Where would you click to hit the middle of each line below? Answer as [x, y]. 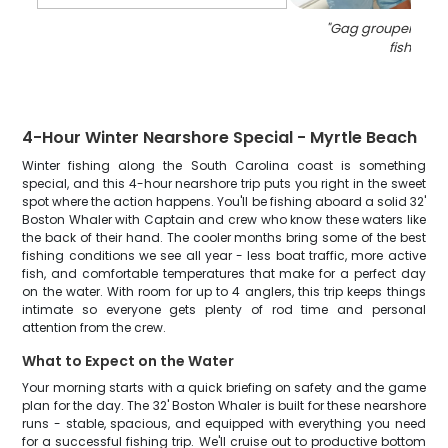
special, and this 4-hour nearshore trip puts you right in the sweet [224, 183]
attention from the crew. [94, 327]
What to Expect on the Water [128, 361]
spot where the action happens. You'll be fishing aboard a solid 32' [224, 201]
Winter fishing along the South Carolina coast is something [224, 165]
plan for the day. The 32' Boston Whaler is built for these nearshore [224, 405]
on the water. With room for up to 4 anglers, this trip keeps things [224, 291]
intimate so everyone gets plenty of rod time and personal [224, 309]
